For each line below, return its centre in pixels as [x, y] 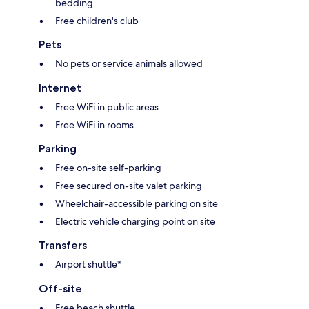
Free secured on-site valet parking [129, 185]
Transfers [63, 245]
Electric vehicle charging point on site [135, 221]
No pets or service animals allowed [129, 63]
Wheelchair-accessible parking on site [137, 203]
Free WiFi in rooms [94, 124]
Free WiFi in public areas [107, 107]
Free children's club [97, 20]
